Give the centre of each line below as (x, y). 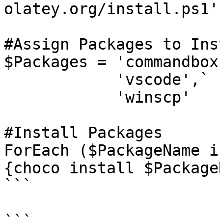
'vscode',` (60, 80)
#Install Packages (83, 133)
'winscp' (60, 97)
